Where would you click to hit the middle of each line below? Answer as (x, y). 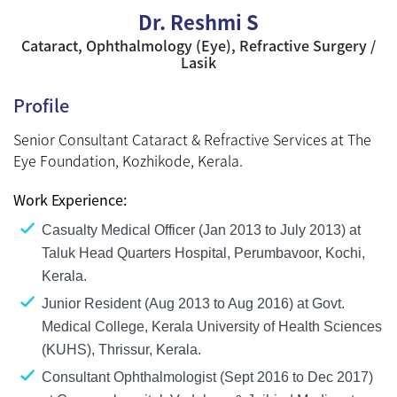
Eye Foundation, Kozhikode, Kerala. (128, 160)
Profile (41, 105)
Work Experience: (72, 199)
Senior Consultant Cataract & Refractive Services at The (192, 139)
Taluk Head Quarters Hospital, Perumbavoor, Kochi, (203, 253)
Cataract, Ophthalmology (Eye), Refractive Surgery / (198, 45)
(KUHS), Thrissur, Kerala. (123, 349)
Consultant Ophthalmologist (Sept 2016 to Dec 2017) (207, 377)
